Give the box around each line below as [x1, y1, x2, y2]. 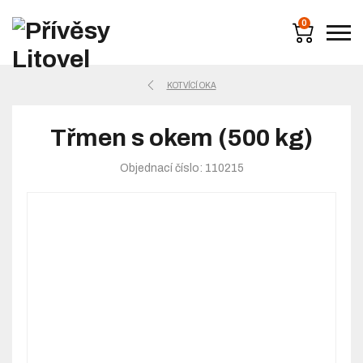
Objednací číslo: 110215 [119, 162, 244, 174]
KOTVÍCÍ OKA [166, 80, 216, 90]
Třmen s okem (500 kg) [50, 125, 313, 151]
